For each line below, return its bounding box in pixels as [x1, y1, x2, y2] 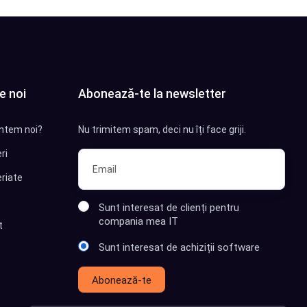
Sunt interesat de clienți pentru [98, 201, 239, 214]
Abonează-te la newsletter [77, 86, 226, 101]
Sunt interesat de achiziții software [98, 241, 260, 254]
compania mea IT [98, 215, 178, 228]
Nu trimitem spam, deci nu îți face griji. [77, 124, 246, 136]
